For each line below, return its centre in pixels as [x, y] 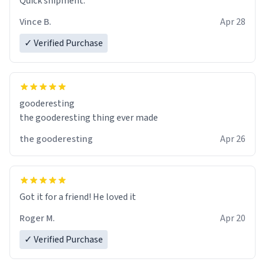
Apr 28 [233, 22]
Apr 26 [233, 139]
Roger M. [37, 218]
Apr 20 [233, 218]
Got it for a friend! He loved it [78, 197]
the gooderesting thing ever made [97, 117]
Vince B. [35, 22]
